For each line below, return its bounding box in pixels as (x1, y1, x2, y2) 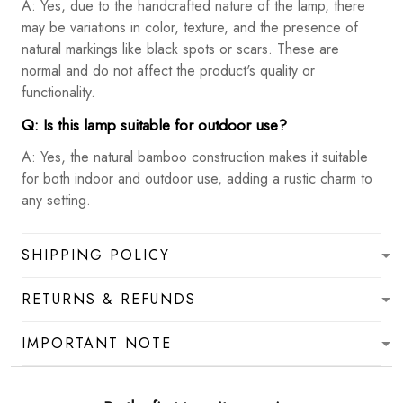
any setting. (22, 190, 91, 211)
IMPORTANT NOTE (22, 333, 172, 354)
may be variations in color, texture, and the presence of (22, 17, 358, 39)
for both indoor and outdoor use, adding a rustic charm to (22, 168, 372, 190)
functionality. (22, 82, 95, 103)
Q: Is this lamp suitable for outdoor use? (22, 114, 287, 137)
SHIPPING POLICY (22, 245, 170, 266)
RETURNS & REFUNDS (22, 289, 196, 310)
